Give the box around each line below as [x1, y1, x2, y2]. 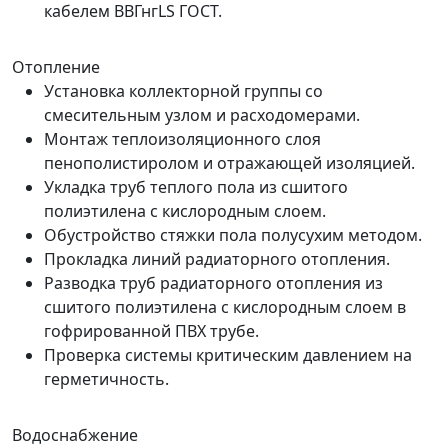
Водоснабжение [12, 424, 138, 446]
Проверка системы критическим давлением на [44, 344, 412, 366]
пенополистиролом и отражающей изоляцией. [44, 152, 415, 174]
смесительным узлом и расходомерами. [44, 104, 360, 126]
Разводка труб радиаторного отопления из [44, 272, 383, 294]
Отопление [12, 56, 100, 78]
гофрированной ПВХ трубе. [44, 320, 259, 342]
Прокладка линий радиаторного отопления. [44, 248, 390, 270]
